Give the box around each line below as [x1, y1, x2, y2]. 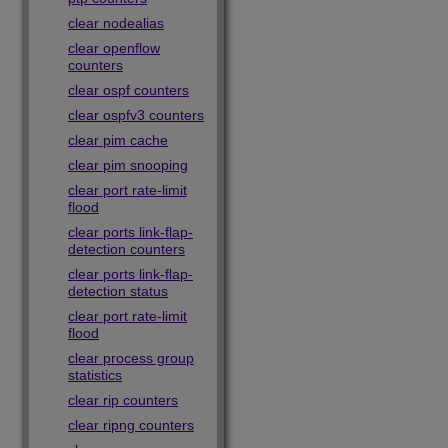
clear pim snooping [68, 157, 188, 173]
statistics [68, 367, 122, 383]
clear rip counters [68, 392, 178, 408]
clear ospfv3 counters [68, 107, 204, 123]
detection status [68, 283, 168, 299]
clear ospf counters [68, 82, 189, 98]
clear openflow [68, 40, 160, 56]
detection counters [68, 241, 185, 257]
